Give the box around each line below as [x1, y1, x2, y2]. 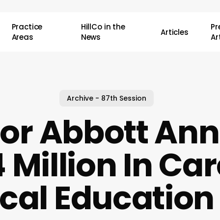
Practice [11, 22, 43, 32]
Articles [161, 27, 189, 37]
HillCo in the [81, 22, 125, 32]
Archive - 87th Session [66, 93, 146, 103]
